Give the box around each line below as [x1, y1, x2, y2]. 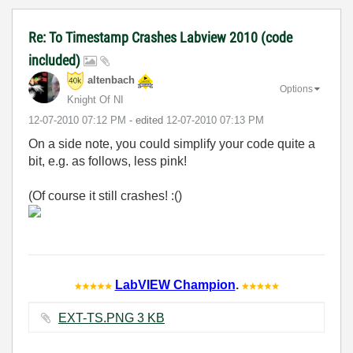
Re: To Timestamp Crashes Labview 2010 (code [28, 29, 292, 46]
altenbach [87, 74, 135, 87]
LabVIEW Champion [114, 278, 236, 292]
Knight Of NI [67, 94, 124, 106]
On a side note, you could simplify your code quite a [28, 137, 315, 150]
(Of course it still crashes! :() [28, 189, 182, 203]
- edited [129, 114, 166, 126]
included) [28, 52, 84, 69]
